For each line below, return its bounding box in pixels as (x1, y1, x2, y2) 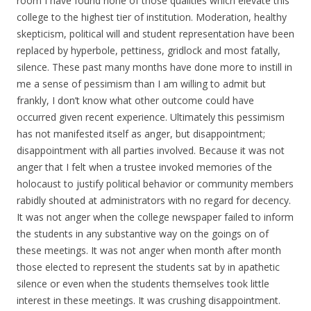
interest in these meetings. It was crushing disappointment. (17, 294, 280, 307)
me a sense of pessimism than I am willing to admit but (17, 77, 266, 90)
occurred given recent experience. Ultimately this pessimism (17, 110, 285, 124)
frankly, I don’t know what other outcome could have (17, 94, 254, 107)
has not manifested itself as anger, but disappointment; (17, 127, 265, 140)
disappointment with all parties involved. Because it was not (17, 144, 285, 157)
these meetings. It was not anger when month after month (17, 244, 281, 257)
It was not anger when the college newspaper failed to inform (17, 210, 294, 224)
